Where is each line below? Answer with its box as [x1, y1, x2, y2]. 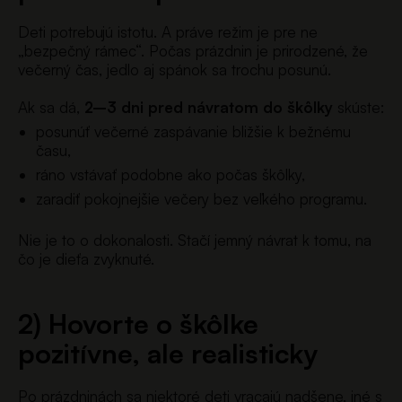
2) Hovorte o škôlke [18, 307, 258, 340]
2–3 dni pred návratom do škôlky [84, 97, 333, 117]
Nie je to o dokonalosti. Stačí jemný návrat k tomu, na [18, 231, 371, 249]
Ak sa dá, [18, 97, 84, 117]
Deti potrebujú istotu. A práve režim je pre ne [18, 22, 318, 41]
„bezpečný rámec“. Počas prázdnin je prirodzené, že [18, 40, 368, 60]
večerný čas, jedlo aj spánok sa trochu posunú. [18, 59, 331, 79]
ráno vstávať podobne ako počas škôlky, [36, 164, 305, 184]
